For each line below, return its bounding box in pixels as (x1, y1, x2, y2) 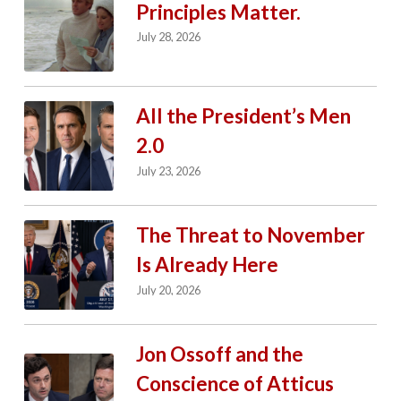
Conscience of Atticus (135, 371, 334, 397)
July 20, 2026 (137, 282, 201, 297)
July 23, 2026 (137, 163, 201, 178)
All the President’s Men (135, 104, 351, 129)
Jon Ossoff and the (135, 342, 303, 367)
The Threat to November (135, 223, 365, 248)
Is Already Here (135, 252, 278, 277)
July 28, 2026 (137, 30, 201, 45)
